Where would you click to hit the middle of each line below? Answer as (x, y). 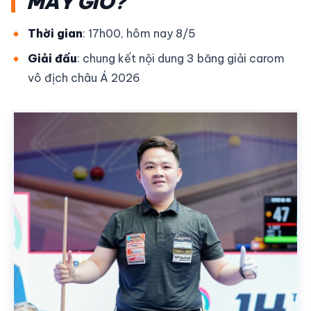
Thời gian (55, 33)
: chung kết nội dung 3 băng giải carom (181, 58)
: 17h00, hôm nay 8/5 (139, 33)
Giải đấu (52, 58)
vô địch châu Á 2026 (84, 77)
